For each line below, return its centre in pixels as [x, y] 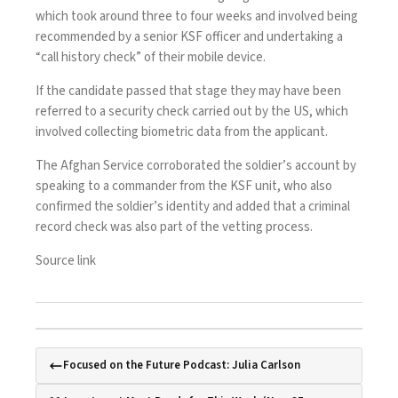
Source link [66, 261]
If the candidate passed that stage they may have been [188, 92]
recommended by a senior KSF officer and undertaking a [189, 37]
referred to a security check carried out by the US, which [192, 112]
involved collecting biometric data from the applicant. [182, 132]
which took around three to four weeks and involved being [197, 17]
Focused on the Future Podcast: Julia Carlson [182, 366]
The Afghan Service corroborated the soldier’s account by [196, 166]
